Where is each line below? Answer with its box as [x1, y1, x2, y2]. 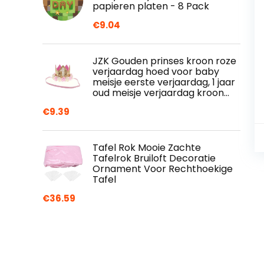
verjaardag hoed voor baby [93, 65, 219, 78]
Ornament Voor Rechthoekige [93, 162, 233, 176]
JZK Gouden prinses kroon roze [93, 54, 236, 68]
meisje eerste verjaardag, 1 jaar [93, 75, 235, 89]
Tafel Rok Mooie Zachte [93, 141, 201, 154]
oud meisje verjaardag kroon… [93, 86, 229, 100]
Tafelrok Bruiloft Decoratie [93, 151, 216, 165]
